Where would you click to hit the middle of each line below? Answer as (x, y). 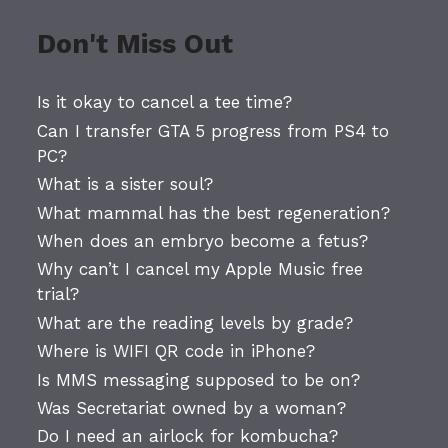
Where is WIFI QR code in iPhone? (176, 351)
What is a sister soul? (125, 184)
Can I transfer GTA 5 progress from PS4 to (213, 130)
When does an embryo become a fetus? (203, 241)
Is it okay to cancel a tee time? (165, 102)
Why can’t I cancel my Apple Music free (200, 269)
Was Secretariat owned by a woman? (192, 408)
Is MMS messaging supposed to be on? (199, 379)
